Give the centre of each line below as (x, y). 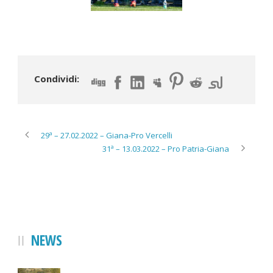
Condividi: (57, 78)
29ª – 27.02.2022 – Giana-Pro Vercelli (107, 135)
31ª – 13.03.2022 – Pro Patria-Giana (166, 148)
